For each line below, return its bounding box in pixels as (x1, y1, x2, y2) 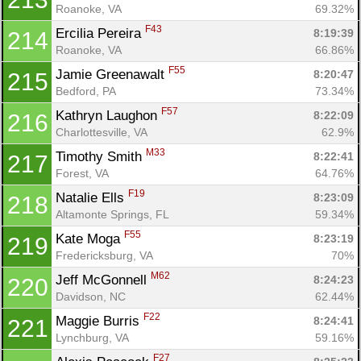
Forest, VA (56, 166, 109, 180)
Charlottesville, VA (56, 125, 147, 139)
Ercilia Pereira (56, 25, 145, 41)
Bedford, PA (56, 84, 116, 98)
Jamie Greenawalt (56, 66, 168, 82)
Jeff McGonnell (56, 272, 151, 288)
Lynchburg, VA (56, 330, 129, 344)
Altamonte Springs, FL (56, 207, 169, 221)
